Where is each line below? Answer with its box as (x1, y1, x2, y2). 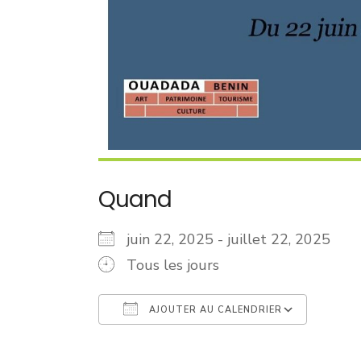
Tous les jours (127, 255, 219, 276)
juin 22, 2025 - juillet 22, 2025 (127, 230, 346, 250)
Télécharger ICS (127, 333, 234, 353)
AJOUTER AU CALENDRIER (146, 304, 282, 317)
